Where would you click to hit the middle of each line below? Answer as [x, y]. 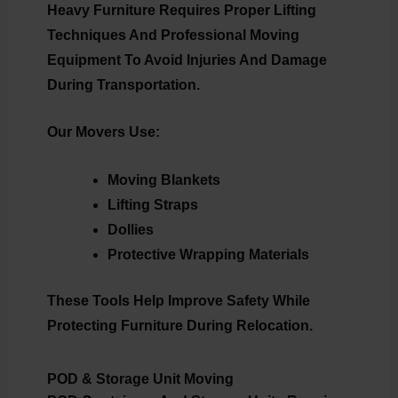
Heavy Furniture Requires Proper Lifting [181, 10]
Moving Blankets [163, 179]
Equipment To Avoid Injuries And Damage [187, 60]
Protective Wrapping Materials [208, 254]
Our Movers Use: [103, 132]
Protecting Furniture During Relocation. [179, 325]
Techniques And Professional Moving [173, 35]
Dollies [130, 229]
